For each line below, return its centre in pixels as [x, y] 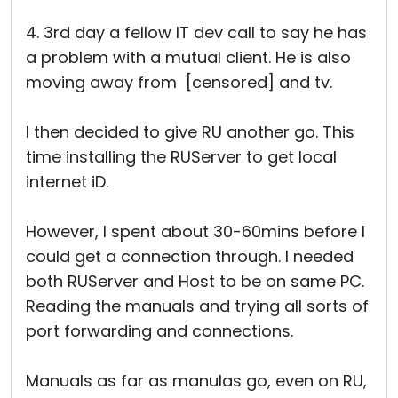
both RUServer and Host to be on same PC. [195, 281]
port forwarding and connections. [159, 331]
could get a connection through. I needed [190, 256]
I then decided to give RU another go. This [190, 132]
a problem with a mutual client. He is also [188, 57]
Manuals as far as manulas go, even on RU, [196, 381]
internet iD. [67, 182]
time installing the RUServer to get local [181, 157]
